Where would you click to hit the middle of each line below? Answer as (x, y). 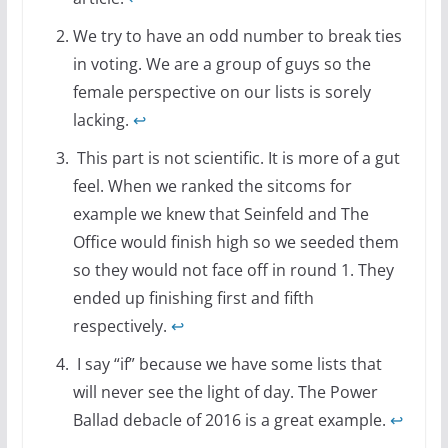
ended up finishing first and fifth (193, 297)
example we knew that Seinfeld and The (220, 213)
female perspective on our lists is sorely (221, 91)
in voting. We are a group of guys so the (221, 63)
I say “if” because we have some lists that (227, 363)
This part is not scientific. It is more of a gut (236, 157)
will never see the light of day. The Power (225, 391)
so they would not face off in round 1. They (233, 269)
